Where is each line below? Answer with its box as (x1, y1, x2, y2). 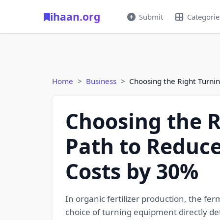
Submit (138, 11, 163, 22)
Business (86, 76, 116, 86)
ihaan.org (50, 9, 100, 24)
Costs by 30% (65, 157, 198, 185)
